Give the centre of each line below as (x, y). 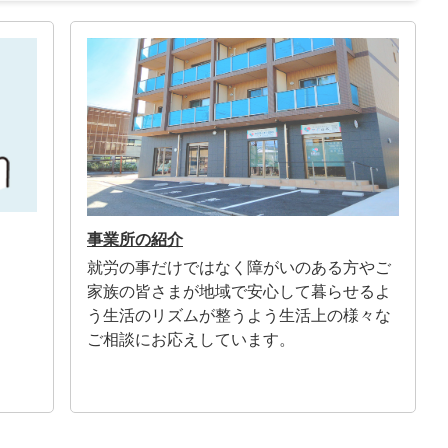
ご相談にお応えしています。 (191, 340)
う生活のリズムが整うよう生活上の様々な (239, 316)
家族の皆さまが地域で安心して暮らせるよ (239, 292)
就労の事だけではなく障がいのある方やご (239, 268)
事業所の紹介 (135, 240)
